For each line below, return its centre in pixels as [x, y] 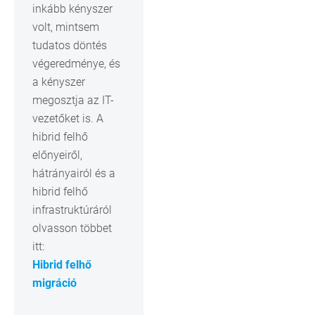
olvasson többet [72, 229]
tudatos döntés [70, 46]
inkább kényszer [72, 9]
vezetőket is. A [68, 119]
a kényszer [59, 82]
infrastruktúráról [72, 210]
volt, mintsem [66, 27]
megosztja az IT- [73, 101]
